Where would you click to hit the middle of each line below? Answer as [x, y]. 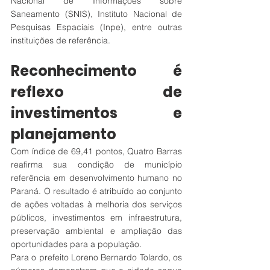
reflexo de [96, 92]
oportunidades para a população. [76, 244]
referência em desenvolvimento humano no [96, 177]
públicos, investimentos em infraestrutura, [96, 217]
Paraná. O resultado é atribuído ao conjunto [96, 191]
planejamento [64, 134]
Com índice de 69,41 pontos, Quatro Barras [96, 151]
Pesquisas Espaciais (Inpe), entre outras [96, 27]
